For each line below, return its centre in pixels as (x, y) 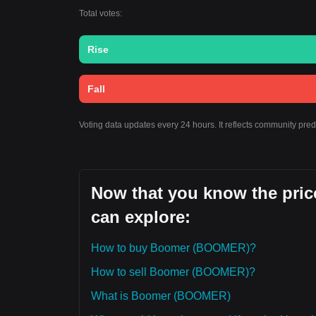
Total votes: (101, 13)
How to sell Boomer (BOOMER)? (173, 272)
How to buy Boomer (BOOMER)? (174, 248)
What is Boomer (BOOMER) (161, 296)
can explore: (141, 217)
